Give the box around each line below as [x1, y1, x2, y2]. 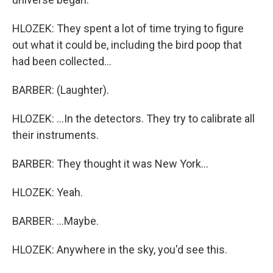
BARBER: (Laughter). [12, 83, 109, 96]
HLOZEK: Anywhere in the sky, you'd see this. [12, 243, 227, 256]
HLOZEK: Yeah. [12, 186, 83, 199]
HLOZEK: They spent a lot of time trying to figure [12, 22, 244, 35]
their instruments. [12, 129, 99, 141]
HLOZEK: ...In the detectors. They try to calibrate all [12, 112, 255, 125]
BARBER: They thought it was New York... [12, 157, 208, 170]
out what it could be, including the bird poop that [12, 38, 242, 51]
